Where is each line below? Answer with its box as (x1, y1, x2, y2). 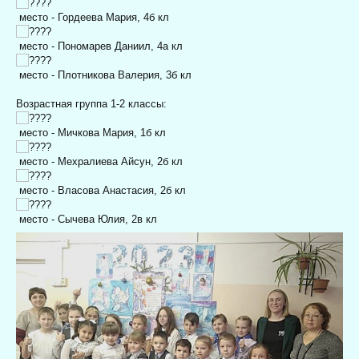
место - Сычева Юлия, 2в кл (16, 212, 157, 225)
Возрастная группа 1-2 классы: (16, 97, 167, 110)
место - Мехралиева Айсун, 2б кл (16, 155, 183, 167)
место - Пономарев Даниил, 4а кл (16, 39, 183, 52)
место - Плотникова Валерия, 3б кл (16, 68, 192, 81)
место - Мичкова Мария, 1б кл (16, 126, 166, 139)
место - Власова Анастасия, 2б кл (16, 184, 186, 196)
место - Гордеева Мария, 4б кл (16, 10, 169, 23)
